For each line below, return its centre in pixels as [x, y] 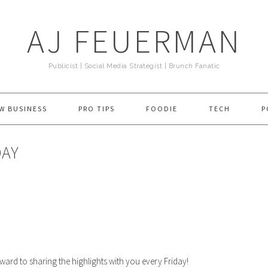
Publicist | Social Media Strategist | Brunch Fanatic [134, 66]
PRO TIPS [97, 109]
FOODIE [162, 109]
